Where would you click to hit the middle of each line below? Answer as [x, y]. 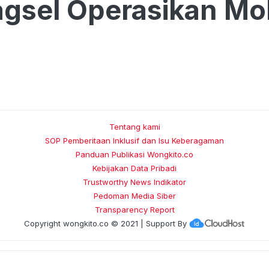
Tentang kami [134, 127]
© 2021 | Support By [147, 223]
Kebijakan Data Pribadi [134, 168]
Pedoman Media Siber [134, 196]
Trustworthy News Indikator [134, 182]
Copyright [43, 223]
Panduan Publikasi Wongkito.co [134, 154]
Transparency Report [134, 210]
